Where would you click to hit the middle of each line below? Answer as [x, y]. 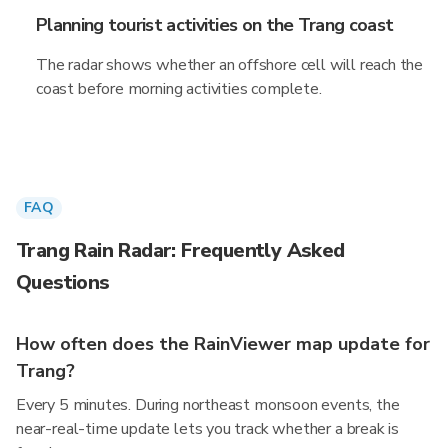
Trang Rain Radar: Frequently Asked [180, 250]
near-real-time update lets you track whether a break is [208, 429]
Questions [63, 282]
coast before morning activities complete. [179, 89]
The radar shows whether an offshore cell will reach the [230, 65]
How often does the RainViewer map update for [223, 344]
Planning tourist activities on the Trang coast [215, 25]
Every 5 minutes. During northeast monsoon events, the [208, 405]
